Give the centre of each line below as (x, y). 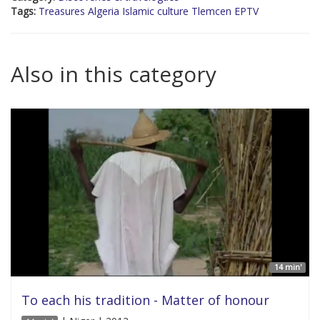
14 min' (287, 267)
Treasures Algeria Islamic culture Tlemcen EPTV (149, 11)
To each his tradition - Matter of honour (145, 300)
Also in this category (114, 74)
